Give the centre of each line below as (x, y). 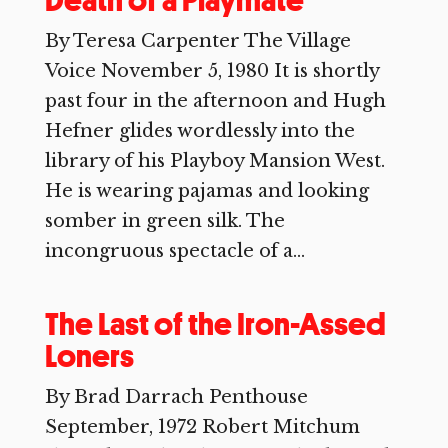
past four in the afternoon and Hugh (215, 101)
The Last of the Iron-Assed (215, 324)
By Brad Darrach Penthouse (176, 397)
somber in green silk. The (164, 221)
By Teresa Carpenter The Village (197, 41)
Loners (89, 356)
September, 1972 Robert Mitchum (202, 427)
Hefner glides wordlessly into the (199, 131)
